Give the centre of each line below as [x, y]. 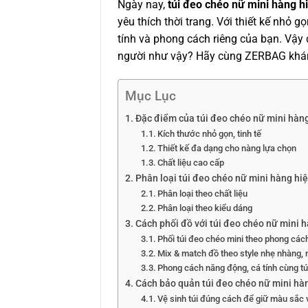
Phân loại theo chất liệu [203, 193]
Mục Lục [151, 96]
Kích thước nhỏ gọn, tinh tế [210, 133]
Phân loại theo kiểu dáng [205, 208]
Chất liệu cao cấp [191, 162]
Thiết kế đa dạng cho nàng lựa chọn [227, 148]
